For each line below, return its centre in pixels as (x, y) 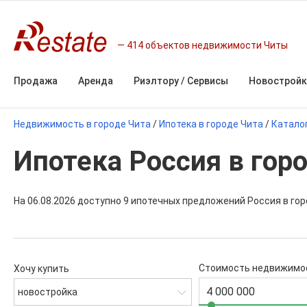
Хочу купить (41, 269)
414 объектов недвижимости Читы (207, 45)
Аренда (96, 81)
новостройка (48, 292)
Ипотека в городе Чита (211, 124)
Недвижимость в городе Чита (82, 124)
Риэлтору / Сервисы (181, 81)
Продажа (36, 81)
